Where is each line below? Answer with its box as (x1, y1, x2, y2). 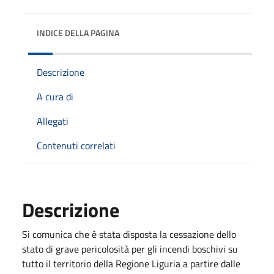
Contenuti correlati (37, 138, 116, 153)
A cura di (37, 89, 73, 104)
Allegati (37, 114, 68, 128)
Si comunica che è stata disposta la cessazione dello (22, 227, 236, 242)
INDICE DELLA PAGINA (37, 26, 119, 39)
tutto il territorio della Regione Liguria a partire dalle (22, 256, 240, 271)
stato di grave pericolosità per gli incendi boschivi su (22, 242, 238, 256)
